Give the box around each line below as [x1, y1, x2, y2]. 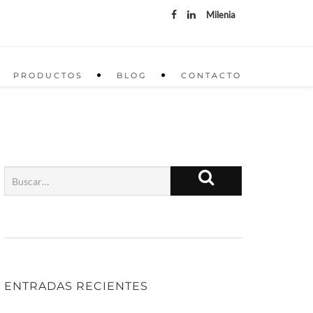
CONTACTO [181, 71, 242, 80]
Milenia [206, 9, 235, 20]
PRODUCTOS [13, 71, 83, 80]
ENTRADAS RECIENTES [4, 279, 148, 293]
